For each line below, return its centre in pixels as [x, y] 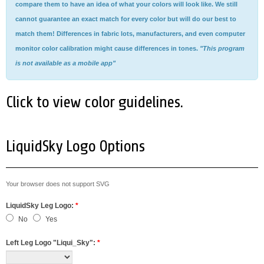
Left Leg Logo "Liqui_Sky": [52, 243]
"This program [222, 48]
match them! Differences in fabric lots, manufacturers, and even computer [130, 34]
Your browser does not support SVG [58, 184]
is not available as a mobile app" [65, 63]
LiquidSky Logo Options [75, 146]
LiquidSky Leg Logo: [41, 206]
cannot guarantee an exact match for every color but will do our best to [126, 19]
